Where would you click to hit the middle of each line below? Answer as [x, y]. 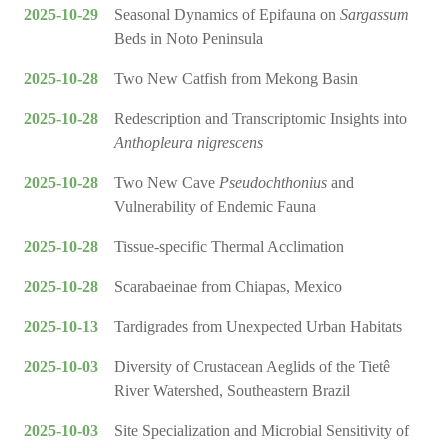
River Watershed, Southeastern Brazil [232, 391]
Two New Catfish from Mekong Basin [236, 79]
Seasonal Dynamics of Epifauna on [227, 15]
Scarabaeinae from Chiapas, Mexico [228, 287]
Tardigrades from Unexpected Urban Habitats [258, 327]
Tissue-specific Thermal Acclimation [229, 247]
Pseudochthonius [273, 183]
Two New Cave [166, 183]
